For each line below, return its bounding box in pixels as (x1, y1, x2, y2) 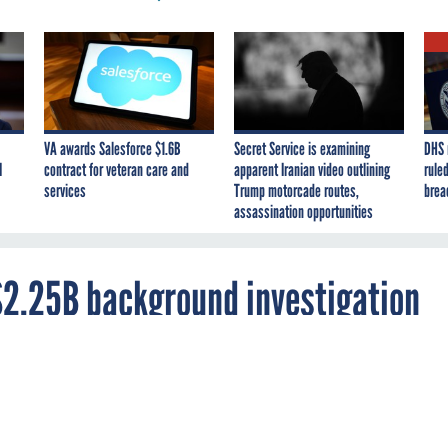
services (44, 179, 86, 202)
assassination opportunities (234, 200, 373, 223)
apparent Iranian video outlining (234, 158, 390, 181)
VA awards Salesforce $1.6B (44, 137, 181, 160)
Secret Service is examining (234, 137, 370, 160)
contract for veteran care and (44, 158, 189, 181)
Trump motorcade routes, (234, 179, 359, 202)
